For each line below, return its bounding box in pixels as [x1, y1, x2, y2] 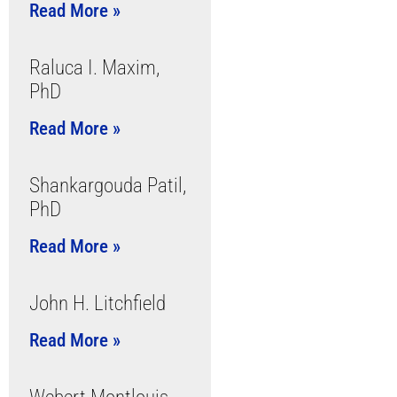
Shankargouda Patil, [28, 174, 186, 198]
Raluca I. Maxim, [28, 56, 160, 80]
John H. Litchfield [28, 292, 166, 315]
